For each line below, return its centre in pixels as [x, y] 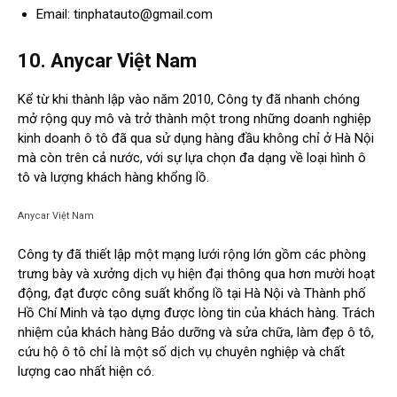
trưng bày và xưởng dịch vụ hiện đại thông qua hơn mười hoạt [196, 274]
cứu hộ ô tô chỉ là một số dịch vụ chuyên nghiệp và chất [181, 352]
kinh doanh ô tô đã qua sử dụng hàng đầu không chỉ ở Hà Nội [196, 139]
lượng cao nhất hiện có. [86, 372]
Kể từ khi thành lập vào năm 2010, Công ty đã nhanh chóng [189, 100]
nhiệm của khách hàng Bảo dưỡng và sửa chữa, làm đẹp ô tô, [196, 333]
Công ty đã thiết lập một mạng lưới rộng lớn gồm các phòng [192, 255]
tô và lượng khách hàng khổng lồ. [113, 178]
